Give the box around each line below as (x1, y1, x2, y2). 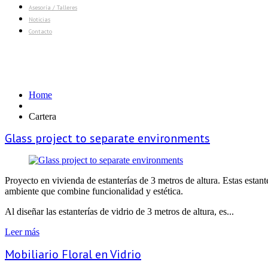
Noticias (29, 16, 50, 23)
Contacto (29, 28, 52, 35)
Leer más (5, 226, 39, 237)
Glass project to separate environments (5, 130, 210, 147)
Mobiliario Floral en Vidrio (5, 246, 141, 262)
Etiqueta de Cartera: (5, 50, 162, 74)
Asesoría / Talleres (29, 4, 77, 11)
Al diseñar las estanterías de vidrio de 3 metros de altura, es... (5, 206, 234, 217)
